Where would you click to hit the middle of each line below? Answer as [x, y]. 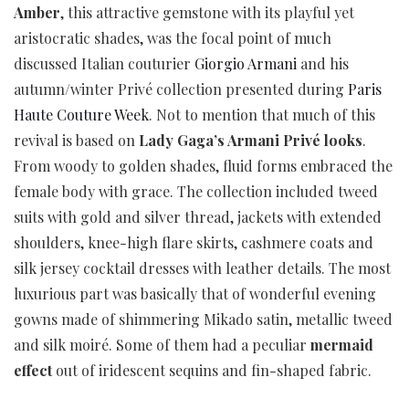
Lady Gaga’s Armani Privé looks [251, 141]
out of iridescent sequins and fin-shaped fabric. [212, 371]
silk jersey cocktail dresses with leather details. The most [202, 268]
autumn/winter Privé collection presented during [181, 89]
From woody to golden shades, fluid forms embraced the [203, 166]
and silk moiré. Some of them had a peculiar [162, 345]
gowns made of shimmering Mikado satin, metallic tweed [203, 320]
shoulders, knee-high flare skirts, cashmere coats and [194, 243]
